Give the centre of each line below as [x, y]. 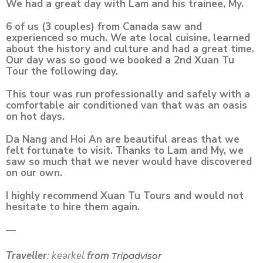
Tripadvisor [138, 256]
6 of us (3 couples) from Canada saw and [104, 27]
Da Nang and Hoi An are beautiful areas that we [123, 139]
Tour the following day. [62, 71]
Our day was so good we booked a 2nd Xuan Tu [120, 60]
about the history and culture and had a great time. [130, 49]
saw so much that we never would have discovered [129, 162]
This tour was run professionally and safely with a [128, 94]
